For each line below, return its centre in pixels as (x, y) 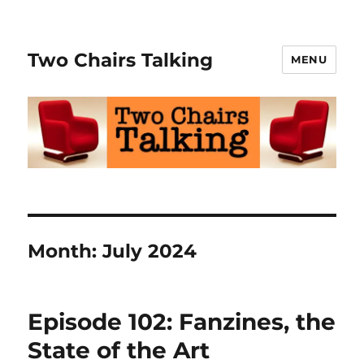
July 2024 (150, 251)
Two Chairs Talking (121, 60)
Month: (65, 251)
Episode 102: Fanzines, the (182, 322)
